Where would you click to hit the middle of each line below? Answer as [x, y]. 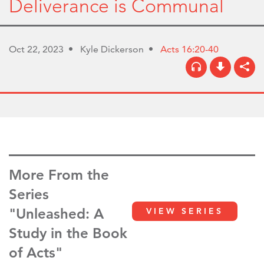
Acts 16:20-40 [189, 49]
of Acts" [36, 252]
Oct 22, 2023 [36, 49]
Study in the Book [68, 233]
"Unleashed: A [56, 213]
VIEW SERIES [185, 211]
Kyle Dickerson [112, 49]
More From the [59, 174]
